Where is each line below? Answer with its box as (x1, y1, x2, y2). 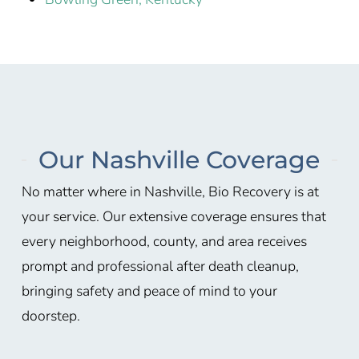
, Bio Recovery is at (201, 181, 319, 201)
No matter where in (21, 181, 144, 201)
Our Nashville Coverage (38, 144, 321, 175)
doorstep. (21, 305, 80, 325)
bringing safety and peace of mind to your (21, 280, 277, 301)
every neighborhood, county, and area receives (21, 231, 307, 251)
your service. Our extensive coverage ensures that (21, 206, 326, 226)
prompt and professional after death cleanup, (21, 256, 299, 276)
